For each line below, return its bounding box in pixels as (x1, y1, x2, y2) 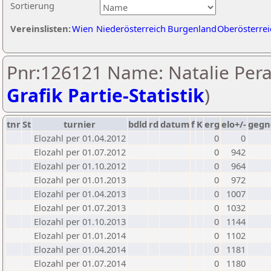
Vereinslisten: (10, 22, 71, 34)
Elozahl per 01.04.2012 (34, 132, 126, 144)
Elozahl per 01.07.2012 (34, 146, 126, 158)
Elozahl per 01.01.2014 (34, 229, 126, 241)
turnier (64, 118, 96, 130)
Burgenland (168, 22, 217, 34)
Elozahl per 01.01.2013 (34, 174, 126, 186)
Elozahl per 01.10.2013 (34, 215, 126, 227)
